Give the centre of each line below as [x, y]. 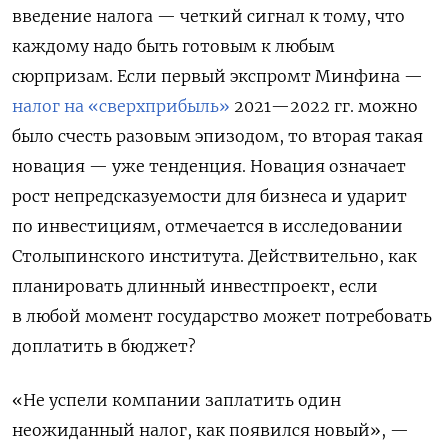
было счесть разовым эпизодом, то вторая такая [217, 135]
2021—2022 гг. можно [324, 105]
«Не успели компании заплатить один [176, 399]
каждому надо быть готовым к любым [173, 45]
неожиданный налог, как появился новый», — [210, 429]
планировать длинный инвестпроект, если [195, 285]
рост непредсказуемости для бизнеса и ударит [209, 195]
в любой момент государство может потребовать [222, 315]
